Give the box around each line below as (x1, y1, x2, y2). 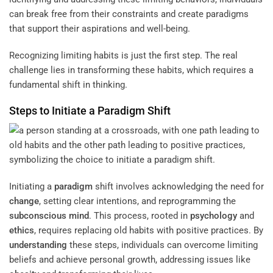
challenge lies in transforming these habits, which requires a (9, 64, 253, 76)
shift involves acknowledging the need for (93, 180, 264, 192)
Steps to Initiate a (9, 104, 97, 118)
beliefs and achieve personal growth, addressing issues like (9, 253, 250, 265)
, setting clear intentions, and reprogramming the (39, 195, 236, 207)
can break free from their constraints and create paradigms (9, 9, 249, 20)
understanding (9, 239, 67, 250)
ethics (9, 224, 34, 236)
